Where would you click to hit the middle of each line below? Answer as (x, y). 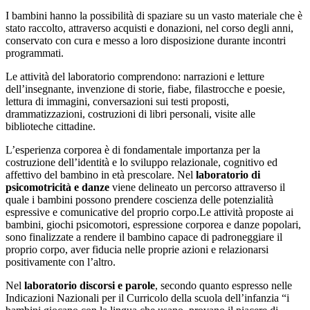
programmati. (35, 53)
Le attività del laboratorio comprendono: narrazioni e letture (135, 76)
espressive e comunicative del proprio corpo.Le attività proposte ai (149, 212)
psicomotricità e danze (57, 187)
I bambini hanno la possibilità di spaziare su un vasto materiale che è (154, 15)
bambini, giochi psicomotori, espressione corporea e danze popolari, (153, 224)
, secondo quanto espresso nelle (224, 285)
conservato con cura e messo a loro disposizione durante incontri (146, 40)
